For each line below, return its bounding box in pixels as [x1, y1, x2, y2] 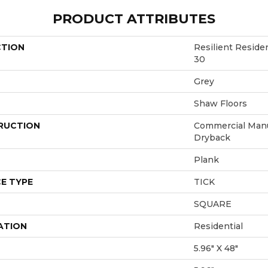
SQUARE [194, 198, 232, 209]
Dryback [194, 132, 230, 143]
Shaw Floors [194, 98, 247, 109]
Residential [194, 220, 243, 232]
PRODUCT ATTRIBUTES [53, 10, 215, 27]
